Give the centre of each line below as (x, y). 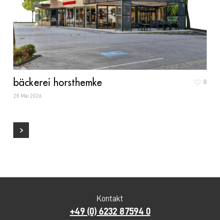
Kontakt (110, 199)
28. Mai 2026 (27, 96)
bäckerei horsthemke (58, 82)
